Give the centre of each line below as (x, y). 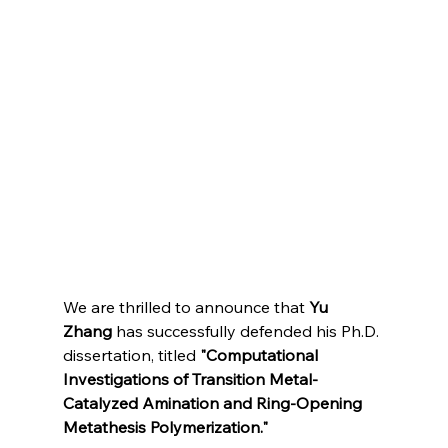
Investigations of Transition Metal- (190, 378)
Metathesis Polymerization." (165, 426)
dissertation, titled (131, 354)
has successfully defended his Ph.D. (247, 330)
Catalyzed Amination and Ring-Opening (214, 402)
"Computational (260, 354)
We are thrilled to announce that (185, 306)
